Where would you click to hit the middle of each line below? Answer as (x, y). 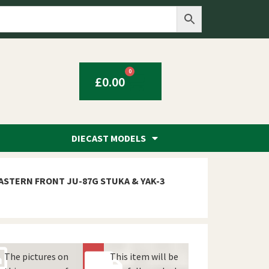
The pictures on (37, 256)
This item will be (144, 256)
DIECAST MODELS (109, 138)
